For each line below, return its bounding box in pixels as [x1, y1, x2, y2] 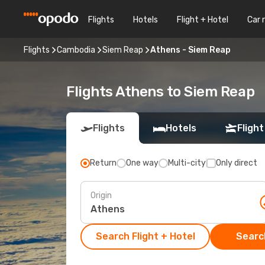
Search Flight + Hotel [95, 231, 195, 242]
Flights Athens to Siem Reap [66, 83, 255, 100]
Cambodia [57, 44, 95, 55]
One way [126, 158, 159, 168]
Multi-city [168, 158, 206, 168]
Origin [91, 190, 112, 201]
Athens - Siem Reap [150, 44, 231, 55]
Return [90, 158, 117, 168]
